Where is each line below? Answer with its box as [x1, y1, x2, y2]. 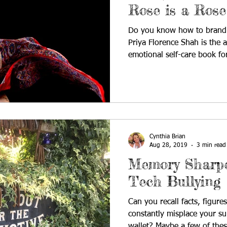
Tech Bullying [128, 173, 220, 190]
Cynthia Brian [149, 134, 185, 140]
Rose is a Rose [128, 1, 226, 19]
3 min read [197, 142, 226, 148]
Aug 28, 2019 [149, 142, 187, 148]
